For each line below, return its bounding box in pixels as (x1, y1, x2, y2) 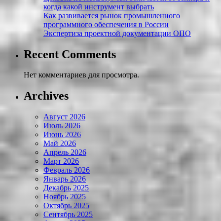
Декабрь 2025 (43, 184, 89, 192)
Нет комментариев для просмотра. (24, 71, 139, 79)
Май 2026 (43, 139, 76, 148)
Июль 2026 (43, 121, 80, 130)
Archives (24, 89, 69, 103)
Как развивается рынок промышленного (43, 11, 180, 20)
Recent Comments (24, 47, 116, 61)
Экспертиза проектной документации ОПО (43, 29, 191, 37)
